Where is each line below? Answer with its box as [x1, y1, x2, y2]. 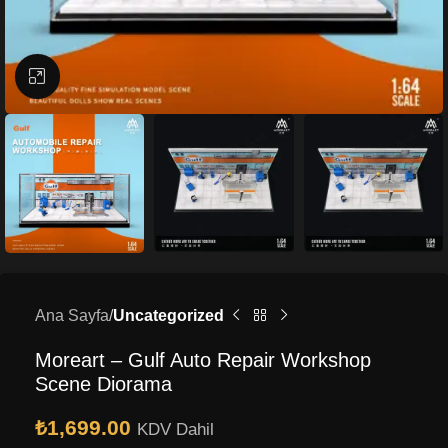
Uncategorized [113, 306, 224, 324]
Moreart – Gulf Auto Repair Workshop [35, 348, 371, 371]
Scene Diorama [35, 372, 172, 395]
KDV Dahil [137, 419, 214, 439]
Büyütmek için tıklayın [59, 68, 212, 85]
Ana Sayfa [35, 306, 109, 324]
